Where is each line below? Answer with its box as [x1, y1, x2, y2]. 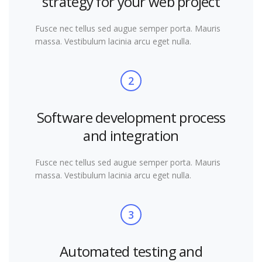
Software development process [36, 108, 226, 127]
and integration [83, 126, 179, 145]
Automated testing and [60, 242, 202, 261]
